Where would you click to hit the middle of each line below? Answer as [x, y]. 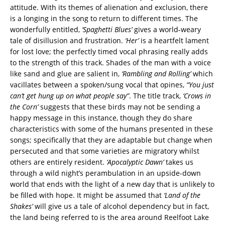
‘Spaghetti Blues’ [107, 30]
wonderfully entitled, [46, 30]
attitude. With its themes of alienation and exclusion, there [109, 8]
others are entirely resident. [58, 162]
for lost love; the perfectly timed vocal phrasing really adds [109, 52]
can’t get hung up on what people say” [70, 96]
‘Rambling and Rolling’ [156, 74]
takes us [179, 162]
